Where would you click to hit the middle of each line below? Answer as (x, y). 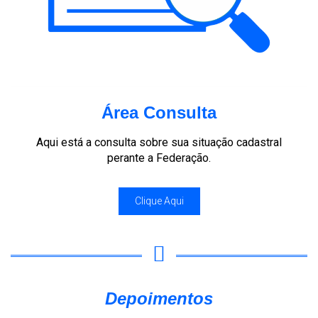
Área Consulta (159, 113)
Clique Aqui (159, 201)
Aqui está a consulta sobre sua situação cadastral (159, 142)
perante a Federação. (159, 158)
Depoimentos (159, 298)
